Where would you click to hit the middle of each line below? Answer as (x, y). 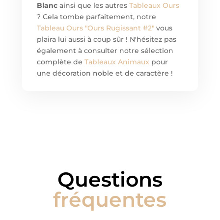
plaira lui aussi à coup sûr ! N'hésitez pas (106, 39)
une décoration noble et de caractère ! (105, 73)
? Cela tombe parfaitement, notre (96, 16)
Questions (110, 179)
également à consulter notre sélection (105, 50)
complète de (60, 62)
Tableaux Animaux (117, 62)
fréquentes (110, 199)
